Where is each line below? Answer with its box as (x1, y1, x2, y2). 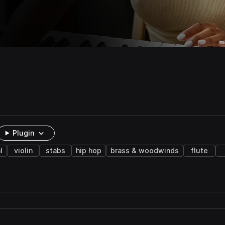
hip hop (76, 147, 101, 155)
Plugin (13, 129, 35, 137)
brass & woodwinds (110, 147, 179, 155)
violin (14, 147, 33, 155)
